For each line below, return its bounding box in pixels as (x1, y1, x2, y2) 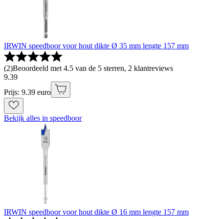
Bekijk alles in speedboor (4, 114, 82, 123)
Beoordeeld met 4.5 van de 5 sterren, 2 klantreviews (13, 64, 173, 73)
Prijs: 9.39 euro (4, 88, 51, 97)
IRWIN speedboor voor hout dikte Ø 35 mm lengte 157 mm (4, 42, 189, 50)
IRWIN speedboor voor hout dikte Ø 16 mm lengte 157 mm (4, 208, 189, 217)
